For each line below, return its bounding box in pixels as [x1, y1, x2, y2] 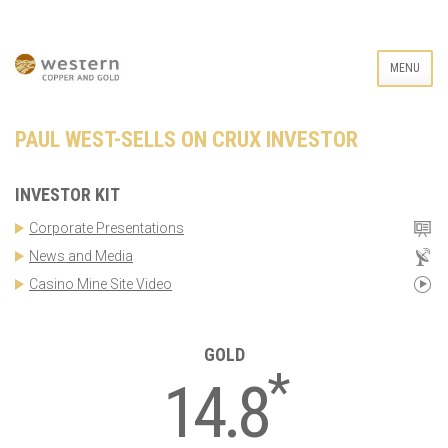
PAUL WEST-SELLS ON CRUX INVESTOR [15, 126, 358, 152]
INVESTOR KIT [15, 183, 120, 205]
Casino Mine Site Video [29, 275, 172, 292]
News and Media [29, 247, 133, 264]
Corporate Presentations [29, 219, 184, 236]
